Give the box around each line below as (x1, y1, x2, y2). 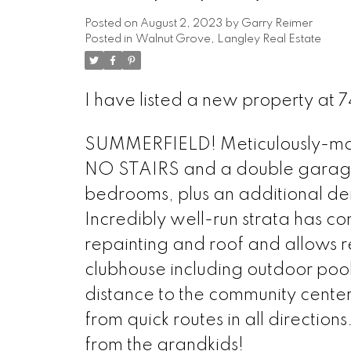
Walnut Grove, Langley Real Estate (135, 33, 321, 45)
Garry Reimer (241, 17, 313, 29)
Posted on (84, 17, 140, 29)
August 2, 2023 (139, 17, 223, 29)
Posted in (84, 33, 132, 45)
